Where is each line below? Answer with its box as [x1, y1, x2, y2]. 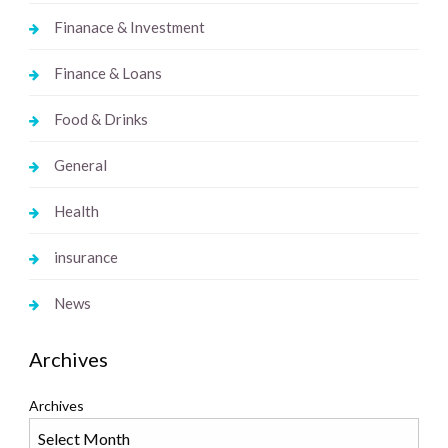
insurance [53, 248, 118, 267]
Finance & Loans [53, 64, 162, 83]
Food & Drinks [53, 110, 148, 129]
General [53, 156, 107, 175]
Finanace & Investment [53, 18, 205, 37]
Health [53, 202, 99, 221]
